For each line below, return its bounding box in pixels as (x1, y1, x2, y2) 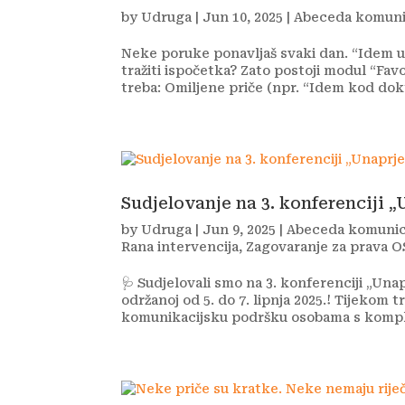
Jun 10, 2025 (202, 10, 284, 24)
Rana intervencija (121, 240, 240, 254)
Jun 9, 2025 (202, 222, 277, 237)
